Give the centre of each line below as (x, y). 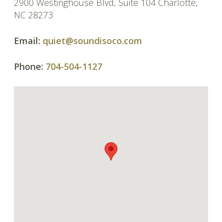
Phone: (28, 67)
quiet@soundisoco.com (92, 41)
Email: (27, 41)
